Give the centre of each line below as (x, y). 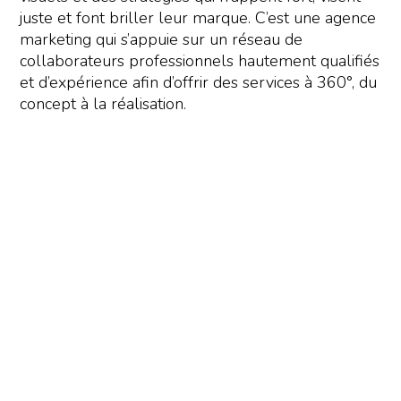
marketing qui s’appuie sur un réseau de (162, 40)
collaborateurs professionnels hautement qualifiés (200, 61)
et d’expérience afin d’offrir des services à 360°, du (199, 83)
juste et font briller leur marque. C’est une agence (198, 18)
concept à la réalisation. (103, 104)
